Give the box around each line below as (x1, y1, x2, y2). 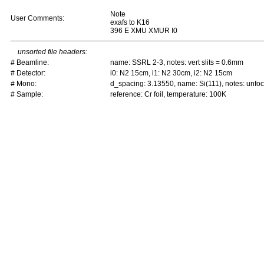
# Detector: (11, 69, 45, 77)
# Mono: (11, 80, 37, 88)
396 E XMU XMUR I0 (110, 27, 177, 35)
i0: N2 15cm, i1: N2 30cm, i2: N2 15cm (110, 69, 232, 77)
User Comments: (11, 14, 64, 22)
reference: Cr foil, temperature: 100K (110, 90, 226, 98)
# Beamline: (11, 58, 49, 67)
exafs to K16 (110, 18, 150, 27)
